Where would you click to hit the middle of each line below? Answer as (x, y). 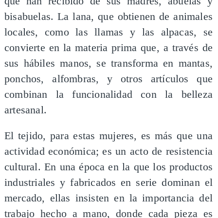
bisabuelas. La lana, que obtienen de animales (109, 16)
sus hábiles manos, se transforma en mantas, (109, 63)
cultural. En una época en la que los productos (109, 167)
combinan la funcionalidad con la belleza (109, 94)
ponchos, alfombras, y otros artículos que (109, 79)
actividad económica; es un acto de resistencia (109, 152)
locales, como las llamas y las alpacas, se (109, 32)
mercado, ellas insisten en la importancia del (109, 198)
